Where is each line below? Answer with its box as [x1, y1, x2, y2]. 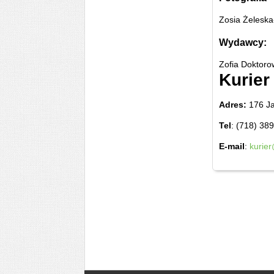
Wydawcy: [219, 36, 267, 48]
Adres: [219, 100, 249, 109]
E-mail [219, 141, 245, 151]
